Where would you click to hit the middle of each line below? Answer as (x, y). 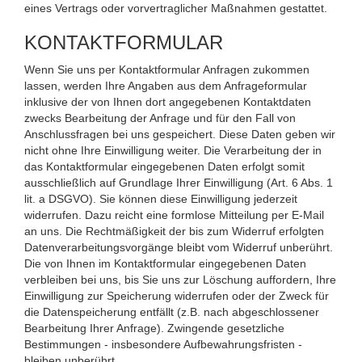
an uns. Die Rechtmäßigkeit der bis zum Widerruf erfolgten (174, 231)
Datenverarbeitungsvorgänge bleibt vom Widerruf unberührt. (179, 247)
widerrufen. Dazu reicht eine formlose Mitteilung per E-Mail (174, 215)
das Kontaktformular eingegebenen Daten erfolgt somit (164, 166)
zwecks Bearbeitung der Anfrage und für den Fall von (160, 118)
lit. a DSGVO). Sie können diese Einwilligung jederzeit (161, 198)
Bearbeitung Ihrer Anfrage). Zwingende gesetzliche (154, 328)
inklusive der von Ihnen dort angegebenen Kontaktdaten (168, 101)
